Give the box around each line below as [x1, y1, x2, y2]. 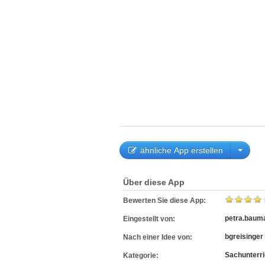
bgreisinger [225, 232, 263, 241]
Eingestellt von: [123, 215, 177, 223]
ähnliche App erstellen [138, 146, 223, 155]
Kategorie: [123, 251, 160, 260]
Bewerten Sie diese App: [123, 196, 209, 205]
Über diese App [123, 177, 185, 187]
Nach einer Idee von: [123, 233, 194, 241]
